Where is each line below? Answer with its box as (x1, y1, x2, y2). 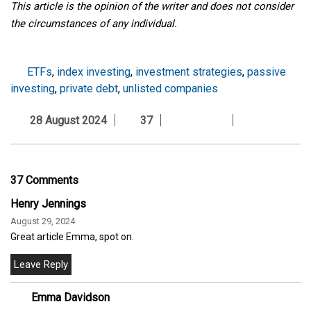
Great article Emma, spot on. (10, 230, 134, 242)
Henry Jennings (10, 196, 86, 210)
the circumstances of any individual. (10, 17, 177, 30)
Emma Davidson (31, 290, 110, 304)
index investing (57, 65, 131, 78)
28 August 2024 (24, 113, 107, 127)
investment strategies (135, 65, 242, 78)
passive (247, 65, 286, 78)
